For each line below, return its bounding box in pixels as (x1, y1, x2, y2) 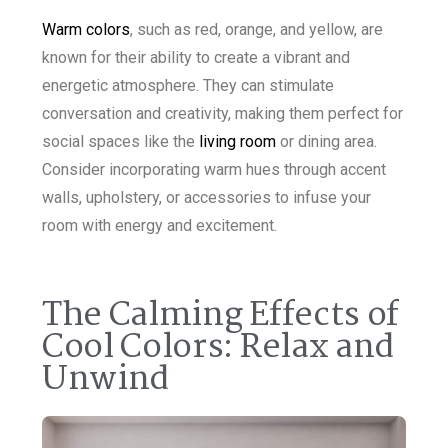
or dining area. (276, 132, 377, 152)
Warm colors (42, 20, 130, 40)
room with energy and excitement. (42, 216, 277, 236)
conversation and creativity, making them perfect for (42, 104, 403, 124)
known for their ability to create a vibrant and (42, 48, 350, 68)
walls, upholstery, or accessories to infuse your (42, 188, 371, 208)
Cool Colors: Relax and (42, 321, 394, 376)
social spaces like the (42, 132, 199, 152)
